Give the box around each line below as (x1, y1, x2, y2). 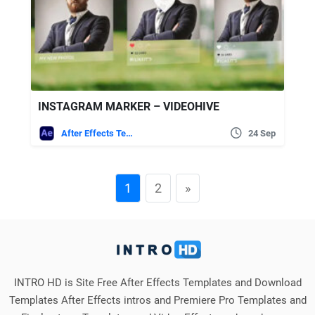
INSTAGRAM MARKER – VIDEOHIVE (38, 99, 219, 113)
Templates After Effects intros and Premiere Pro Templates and (8, 293, 307, 307)
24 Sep (248, 127, 276, 139)
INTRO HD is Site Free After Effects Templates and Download (13, 276, 302, 289)
